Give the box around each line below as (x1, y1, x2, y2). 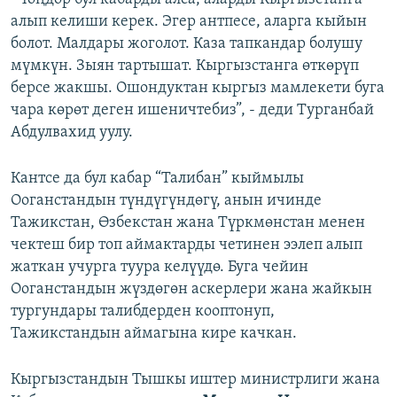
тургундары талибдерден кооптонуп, (11, 303, 275, 321)
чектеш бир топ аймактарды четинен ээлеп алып (11, 237, 362, 254)
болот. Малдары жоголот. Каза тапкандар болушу (11, 35, 362, 53)
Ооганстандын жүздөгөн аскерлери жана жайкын (11, 281, 372, 299)
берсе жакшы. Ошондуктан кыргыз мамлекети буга (11, 80, 385, 97)
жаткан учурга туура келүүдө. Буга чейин (11, 259, 308, 276)
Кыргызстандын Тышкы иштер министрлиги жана (11, 371, 380, 389)
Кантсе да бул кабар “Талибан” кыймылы (11, 170, 304, 188)
